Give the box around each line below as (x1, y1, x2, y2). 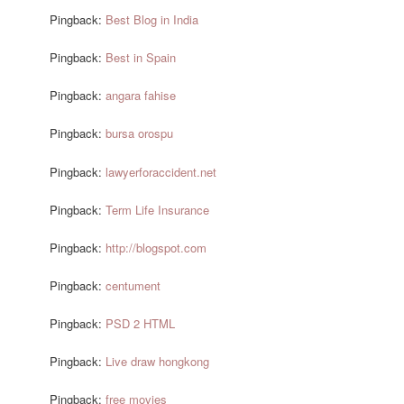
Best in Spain (106, 49, 177, 67)
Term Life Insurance (106, 200, 210, 218)
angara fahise (106, 87, 177, 105)
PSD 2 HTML (106, 315, 176, 333)
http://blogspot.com (106, 238, 207, 256)
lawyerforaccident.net (106, 162, 217, 180)
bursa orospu (106, 124, 174, 142)
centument (106, 276, 161, 294)
